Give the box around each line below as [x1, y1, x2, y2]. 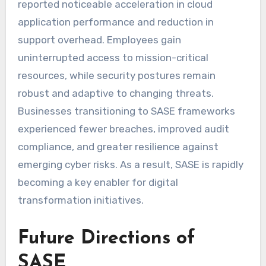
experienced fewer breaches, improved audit [17, 122, 229, 135]
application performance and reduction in [17, 15, 214, 28]
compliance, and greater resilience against [17, 140, 218, 153]
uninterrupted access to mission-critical [17, 51, 208, 64]
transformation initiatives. [17, 194, 144, 206]
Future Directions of [17, 229, 195, 248]
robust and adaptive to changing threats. [17, 87, 214, 99]
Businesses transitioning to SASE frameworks [17, 104, 235, 117]
